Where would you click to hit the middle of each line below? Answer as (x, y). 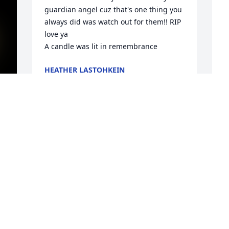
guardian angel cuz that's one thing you (113, 10)
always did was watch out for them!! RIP (113, 22)
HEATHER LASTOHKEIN (85, 70)
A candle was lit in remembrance (101, 47)
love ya (56, 34)
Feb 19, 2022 (66, 80)
